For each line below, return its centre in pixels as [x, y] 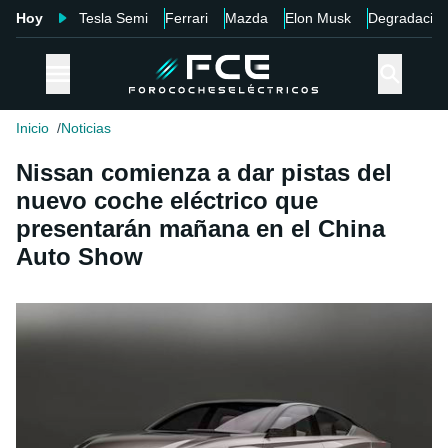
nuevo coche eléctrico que [167, 201]
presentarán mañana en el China [200, 229]
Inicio [32, 128]
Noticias [86, 128]
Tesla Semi [113, 18]
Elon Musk [318, 18]
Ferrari [186, 18]
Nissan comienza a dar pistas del [204, 173]
